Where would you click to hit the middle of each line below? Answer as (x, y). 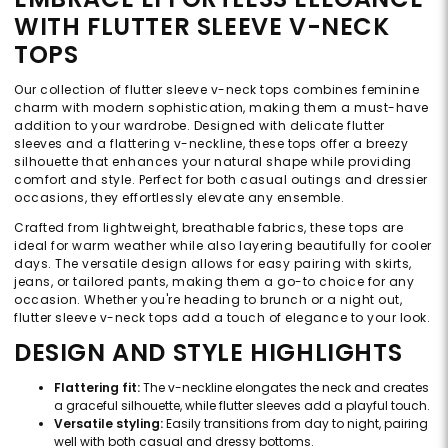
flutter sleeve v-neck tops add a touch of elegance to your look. (222, 318)
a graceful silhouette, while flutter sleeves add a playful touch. (242, 406)
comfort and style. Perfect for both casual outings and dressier (221, 180)
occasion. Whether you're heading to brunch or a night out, (208, 300)
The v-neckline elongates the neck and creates (284, 388)
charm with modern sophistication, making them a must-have (221, 108)
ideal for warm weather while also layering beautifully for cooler (223, 246)
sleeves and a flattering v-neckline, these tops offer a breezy (211, 144)
